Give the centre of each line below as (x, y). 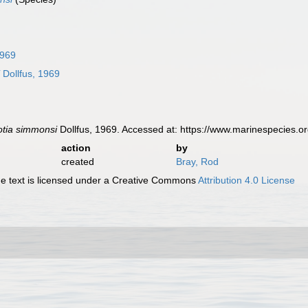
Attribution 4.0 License (247, 180)
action (76, 148)
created (77, 162)
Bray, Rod (197, 162)
